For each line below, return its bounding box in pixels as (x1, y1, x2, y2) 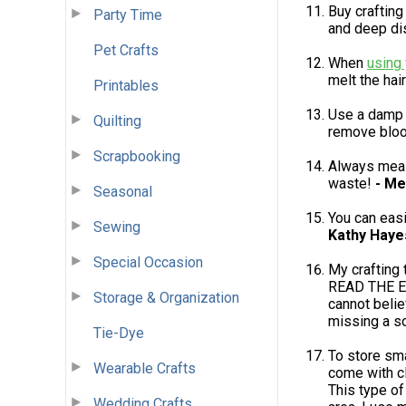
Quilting (93, 111, 141, 130)
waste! (328, 175, 375, 193)
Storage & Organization (93, 288, 239, 306)
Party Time (93, 5, 162, 24)
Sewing (93, 217, 140, 236)
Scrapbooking (93, 147, 180, 165)
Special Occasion (93, 253, 203, 271)
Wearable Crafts (93, 359, 196, 377)
